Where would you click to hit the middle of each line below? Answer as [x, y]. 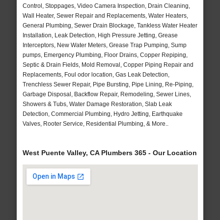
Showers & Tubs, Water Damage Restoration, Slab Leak [97, 104]
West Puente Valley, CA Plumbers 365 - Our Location [110, 153]
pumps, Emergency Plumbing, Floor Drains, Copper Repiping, [105, 55]
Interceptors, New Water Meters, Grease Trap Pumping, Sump [104, 45]
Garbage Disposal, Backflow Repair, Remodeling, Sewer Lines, [107, 95]
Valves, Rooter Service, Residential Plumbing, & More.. [95, 124]
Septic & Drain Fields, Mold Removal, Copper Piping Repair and [108, 65]
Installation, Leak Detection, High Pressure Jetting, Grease [100, 36]
